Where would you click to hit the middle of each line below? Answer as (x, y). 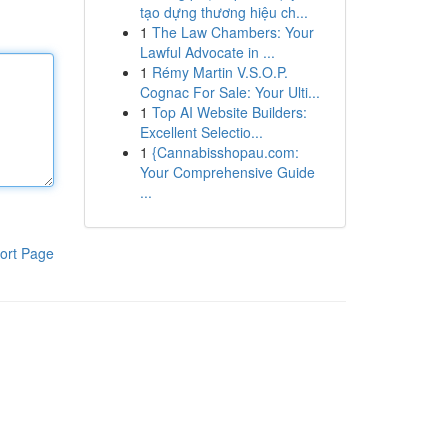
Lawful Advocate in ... (207, 52)
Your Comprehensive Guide (227, 172)
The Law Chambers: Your (232, 32)
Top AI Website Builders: (229, 112)
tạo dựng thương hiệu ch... (223, 12)
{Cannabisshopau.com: (225, 152)
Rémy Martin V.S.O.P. (219, 72)
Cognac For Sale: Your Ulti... (229, 92)
